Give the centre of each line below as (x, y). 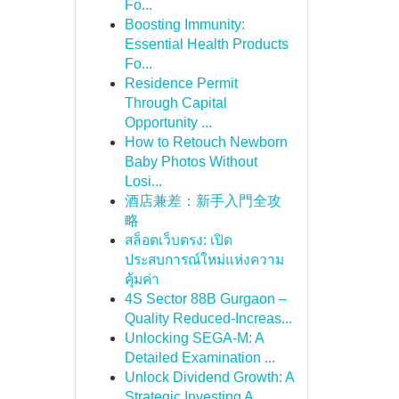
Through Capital (175, 103)
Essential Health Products (206, 44)
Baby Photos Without (191, 162)
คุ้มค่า (142, 279)
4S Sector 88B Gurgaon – (205, 299)
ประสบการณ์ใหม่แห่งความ (204, 260)
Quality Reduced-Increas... (208, 318)
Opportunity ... (168, 122)
